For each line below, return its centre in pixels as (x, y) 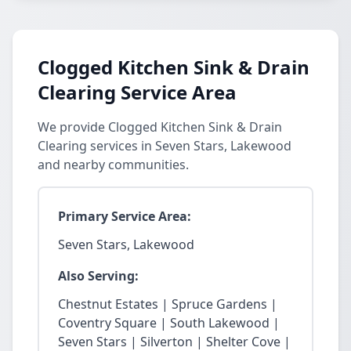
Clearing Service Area (137, 92)
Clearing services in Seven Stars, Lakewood (165, 146)
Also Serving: (98, 276)
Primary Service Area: (125, 216)
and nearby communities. (113, 165)
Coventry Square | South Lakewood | (169, 323)
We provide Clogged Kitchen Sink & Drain (160, 127)
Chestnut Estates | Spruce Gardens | (168, 304)
